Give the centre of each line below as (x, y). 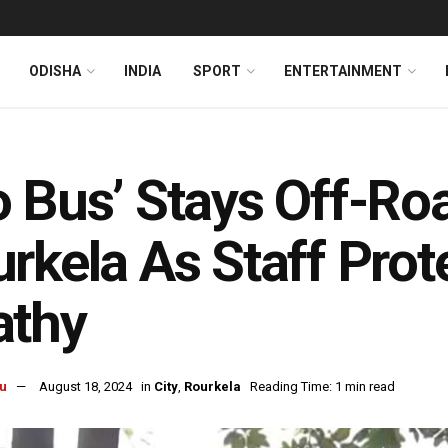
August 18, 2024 (85, 387)
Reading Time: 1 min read (322, 387)
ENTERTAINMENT (343, 71)
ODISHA (55, 71)
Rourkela (212, 387)
